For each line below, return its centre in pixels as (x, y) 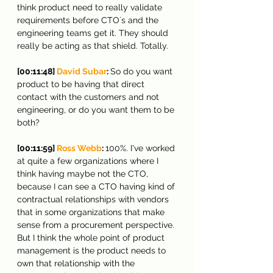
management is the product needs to (93, 250)
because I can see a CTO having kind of (97, 186)
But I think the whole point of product (92, 237)
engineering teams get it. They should (94, 33)
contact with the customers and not (89, 97)
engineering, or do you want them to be (97, 109)
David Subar (82, 71)
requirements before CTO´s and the (89, 20)
